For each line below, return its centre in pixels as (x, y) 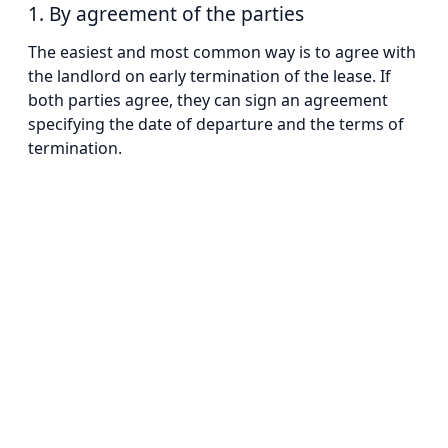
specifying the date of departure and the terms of (216, 123)
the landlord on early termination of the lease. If (209, 75)
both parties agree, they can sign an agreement (208, 99)
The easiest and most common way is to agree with (222, 51)
